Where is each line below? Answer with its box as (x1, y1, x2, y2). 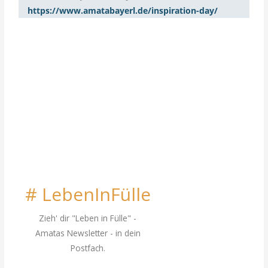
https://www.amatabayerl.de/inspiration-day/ (28, 4, 218, 16)
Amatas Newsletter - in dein (35, 227, 141, 239)
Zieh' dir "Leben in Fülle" (39, 212, 132, 224)
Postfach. (70, 242, 105, 254)
